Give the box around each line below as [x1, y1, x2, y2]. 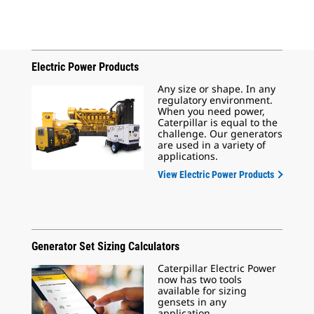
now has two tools [158, 273, 242, 286]
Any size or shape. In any [158, 82, 275, 95]
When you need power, [158, 104, 265, 118]
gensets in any [158, 295, 226, 308]
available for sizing [158, 284, 247, 297]
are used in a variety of [158, 138, 266, 151]
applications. [158, 149, 218, 163]
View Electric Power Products [158, 169, 274, 180]
